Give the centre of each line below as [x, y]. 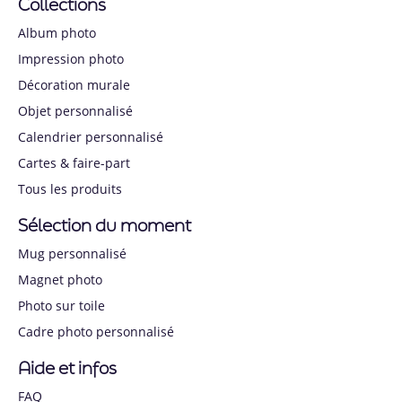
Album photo [57, 32]
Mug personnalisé [72, 253]
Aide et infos [67, 367]
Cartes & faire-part [74, 162]
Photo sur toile [61, 305]
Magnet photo [60, 279]
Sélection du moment [105, 225]
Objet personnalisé [75, 110]
